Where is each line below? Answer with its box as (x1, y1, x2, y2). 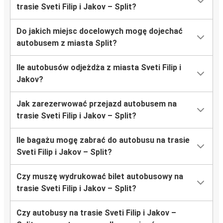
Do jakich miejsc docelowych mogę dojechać (16, 26, 183, 36)
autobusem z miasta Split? (16, 38, 117, 48)
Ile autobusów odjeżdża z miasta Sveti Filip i (16, 63, 181, 73)
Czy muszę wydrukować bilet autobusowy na (16, 172, 183, 182)
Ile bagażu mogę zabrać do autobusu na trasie (16, 135, 190, 145)
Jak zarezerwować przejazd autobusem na (16, 99, 177, 109)
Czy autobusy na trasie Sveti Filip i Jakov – (16, 208, 176, 218)
